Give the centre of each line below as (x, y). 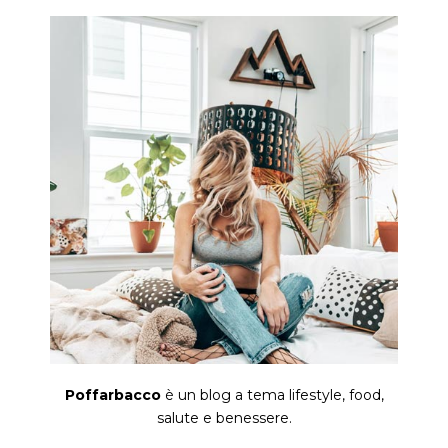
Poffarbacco (112, 394)
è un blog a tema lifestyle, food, (272, 394)
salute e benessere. (224, 417)
